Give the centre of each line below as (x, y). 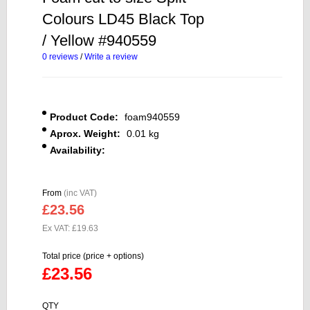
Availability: (77, 150)
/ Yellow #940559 (99, 40)
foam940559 (151, 117)
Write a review (111, 56)
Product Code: (84, 117)
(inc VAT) (80, 193)
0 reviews (60, 56)
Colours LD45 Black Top (123, 19)
